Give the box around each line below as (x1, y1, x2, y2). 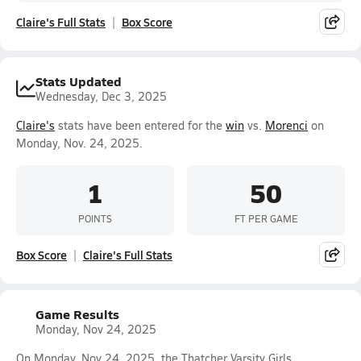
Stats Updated (35, 72, 122, 90)
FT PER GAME (234, 211, 298, 225)
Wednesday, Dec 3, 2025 (35, 89, 167, 104)
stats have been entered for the (55, 118, 226, 133)
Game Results (35, 305, 119, 323)
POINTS (78, 211, 112, 225)
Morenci (265, 118, 308, 133)
